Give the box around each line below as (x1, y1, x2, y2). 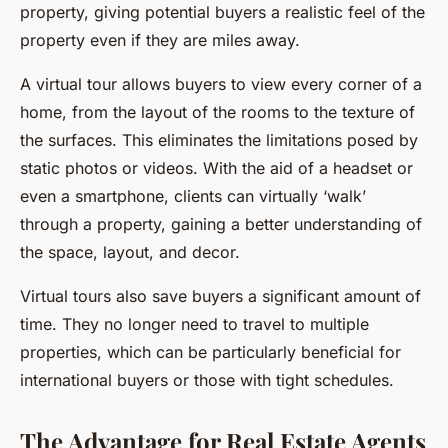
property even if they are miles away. (20, 30, 300, 51)
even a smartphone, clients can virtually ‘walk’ (20, 186, 366, 207)
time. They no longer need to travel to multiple (20, 314, 369, 335)
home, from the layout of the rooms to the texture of (20, 102, 415, 123)
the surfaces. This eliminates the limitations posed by (20, 130, 418, 151)
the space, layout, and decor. (20, 242, 240, 263)
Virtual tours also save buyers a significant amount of (20, 286, 421, 307)
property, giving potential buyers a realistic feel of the (20, 2, 425, 23)
